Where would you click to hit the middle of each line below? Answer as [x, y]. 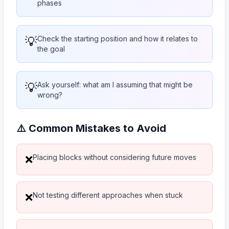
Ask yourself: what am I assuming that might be [115, 84]
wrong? [50, 95]
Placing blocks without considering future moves [114, 157]
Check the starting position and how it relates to [118, 38]
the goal [51, 49]
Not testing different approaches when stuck [108, 195]
